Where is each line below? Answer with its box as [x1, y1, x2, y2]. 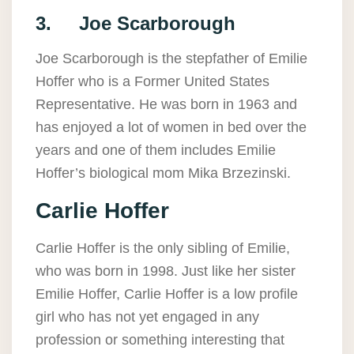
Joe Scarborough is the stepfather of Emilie [36, 51, 307, 67]
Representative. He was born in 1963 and [36, 96, 297, 113]
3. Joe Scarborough [36, 13, 235, 35]
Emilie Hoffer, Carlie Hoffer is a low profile [36, 286, 298, 303]
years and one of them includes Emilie [36, 142, 276, 159]
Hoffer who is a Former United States [36, 73, 269, 90]
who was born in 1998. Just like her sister [36, 263, 296, 280]
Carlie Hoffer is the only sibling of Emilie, [36, 240, 290, 257]
